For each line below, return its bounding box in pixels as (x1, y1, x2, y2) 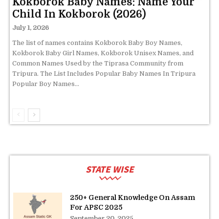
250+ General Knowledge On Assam (70, 193, 195, 201)
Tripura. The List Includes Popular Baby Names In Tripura (12, 69, 196, 77)
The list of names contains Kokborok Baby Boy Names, (12, 39, 182, 46)
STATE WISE (85, 162, 134, 175)
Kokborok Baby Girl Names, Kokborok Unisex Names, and (12, 49, 194, 57)
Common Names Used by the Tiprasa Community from (12, 59, 183, 67)
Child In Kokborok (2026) (12, 8, 146, 20)
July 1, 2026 (12, 23, 49, 31)
